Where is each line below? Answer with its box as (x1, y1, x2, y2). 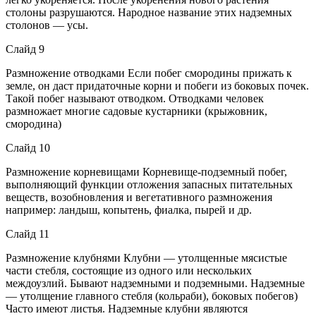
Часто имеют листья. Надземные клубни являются (6, 302, 248, 315)
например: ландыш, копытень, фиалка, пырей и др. (6, 203, 252, 216)
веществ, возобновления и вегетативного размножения (6, 190, 272, 203)
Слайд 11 (6, 227, 49, 240)
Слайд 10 (6, 141, 50, 154)
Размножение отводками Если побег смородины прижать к (6, 66, 292, 79)
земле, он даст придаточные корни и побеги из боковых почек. (6, 79, 309, 92)
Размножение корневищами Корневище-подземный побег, (6, 165, 287, 178)
